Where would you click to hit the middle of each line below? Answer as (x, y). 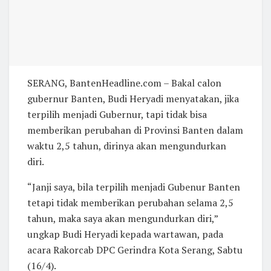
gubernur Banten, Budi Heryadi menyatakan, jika (133, 98)
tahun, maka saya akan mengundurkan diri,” (122, 218)
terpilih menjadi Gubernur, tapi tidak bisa (117, 114)
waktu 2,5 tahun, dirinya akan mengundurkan (127, 145)
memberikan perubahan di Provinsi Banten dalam (135, 130)
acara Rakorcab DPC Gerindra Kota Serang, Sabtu (135, 250)
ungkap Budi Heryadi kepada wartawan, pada (125, 234)
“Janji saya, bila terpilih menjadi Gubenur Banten (134, 187)
